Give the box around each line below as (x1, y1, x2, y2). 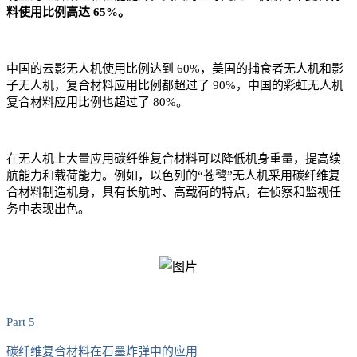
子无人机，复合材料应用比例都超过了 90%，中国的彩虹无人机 (6, 79, 343, 92)
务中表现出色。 (6, 202, 90, 216)
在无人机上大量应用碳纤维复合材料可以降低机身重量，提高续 (6, 152, 341, 166)
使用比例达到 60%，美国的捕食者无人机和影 (102, 62, 343, 76)
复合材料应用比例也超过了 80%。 (6, 96, 188, 109)
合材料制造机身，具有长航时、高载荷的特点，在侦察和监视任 (6, 186, 341, 199)
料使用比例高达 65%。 (6, 6, 130, 19)
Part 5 (6, 316, 35, 329)
